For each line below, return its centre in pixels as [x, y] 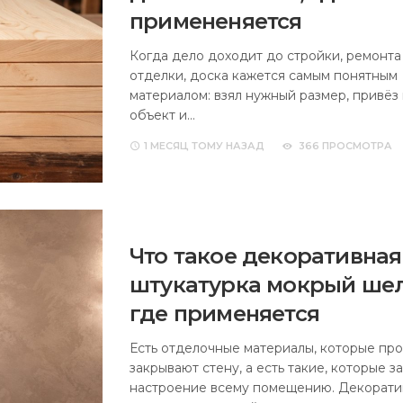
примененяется [216, 21]
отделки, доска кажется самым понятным [264, 75]
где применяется [224, 313]
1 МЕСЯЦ [166, 145]
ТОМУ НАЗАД [227, 145]
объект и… [162, 115]
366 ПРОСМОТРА [345, 145]
